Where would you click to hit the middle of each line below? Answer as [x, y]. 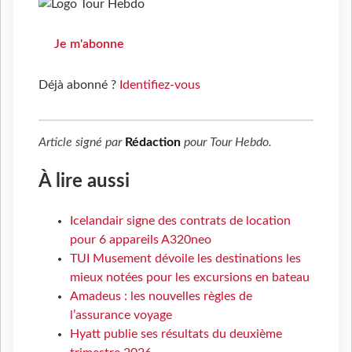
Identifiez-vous [160, 85]
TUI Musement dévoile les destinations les [185, 259]
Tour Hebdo [239, 143]
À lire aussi [84, 182]
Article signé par [82, 143]
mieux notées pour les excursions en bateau [190, 278]
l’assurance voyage [121, 315]
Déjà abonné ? [79, 85]
